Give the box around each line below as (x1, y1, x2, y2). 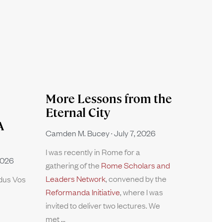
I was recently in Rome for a (46, 146, 140, 158)
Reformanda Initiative (46, 186, 120, 198)
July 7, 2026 (112, 127, 156, 139)
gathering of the (46, 160, 101, 171)
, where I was (120, 186, 163, 198)
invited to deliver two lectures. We (46, 200, 160, 211)
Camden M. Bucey (46, 127, 111, 139)
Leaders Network (46, 173, 106, 184)
